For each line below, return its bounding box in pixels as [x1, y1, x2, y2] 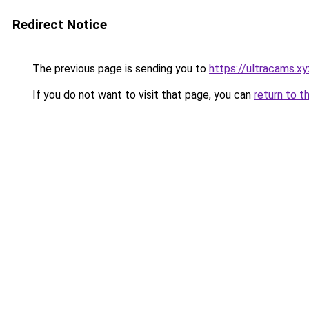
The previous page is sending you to [30, 62, 209, 75]
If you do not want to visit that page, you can [30, 88, 254, 101]
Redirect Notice [12, 17, 107, 32]
